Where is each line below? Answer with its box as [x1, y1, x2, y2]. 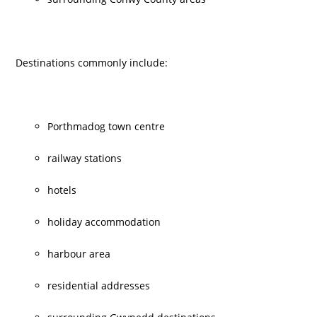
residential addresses [47, 279, 151, 292]
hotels [47, 183, 77, 197]
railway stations [47, 151, 122, 165]
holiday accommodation [47, 215, 161, 229]
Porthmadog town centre [47, 120, 166, 133]
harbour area [47, 247, 111, 260]
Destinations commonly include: [16, 56, 168, 69]
